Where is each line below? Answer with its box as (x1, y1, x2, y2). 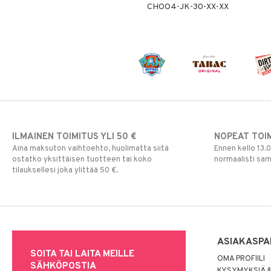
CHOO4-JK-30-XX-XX (146, 2, 229, 12)
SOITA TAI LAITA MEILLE (30, 247, 134, 260)
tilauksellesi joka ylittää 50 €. (12, 165, 118, 175)
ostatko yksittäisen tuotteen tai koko (12, 154, 152, 165)
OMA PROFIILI (217, 253, 266, 264)
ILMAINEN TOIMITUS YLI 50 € (12, 131, 136, 143)
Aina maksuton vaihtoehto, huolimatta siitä (12, 143, 169, 154)
